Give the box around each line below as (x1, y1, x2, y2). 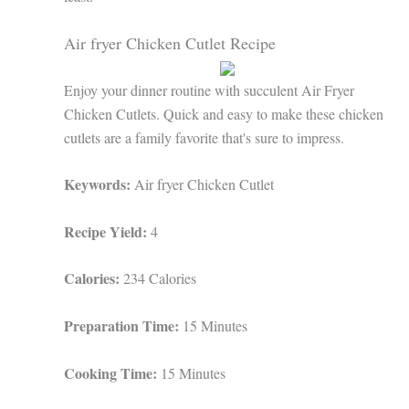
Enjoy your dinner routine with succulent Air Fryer (64, 79, 354, 100)
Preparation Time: (64, 314, 183, 336)
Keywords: (64, 173, 134, 195)
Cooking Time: (64, 362, 161, 383)
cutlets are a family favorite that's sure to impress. (64, 127, 344, 147)
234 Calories (123, 268, 196, 288)
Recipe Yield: (64, 220, 151, 242)
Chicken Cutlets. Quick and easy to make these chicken (64, 103, 383, 123)
